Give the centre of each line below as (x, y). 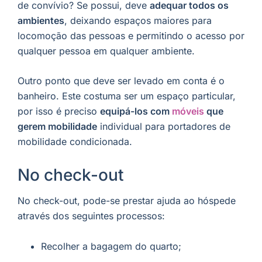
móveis (188, 111)
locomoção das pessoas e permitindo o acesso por (131, 35)
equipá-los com (136, 111)
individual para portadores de (164, 127)
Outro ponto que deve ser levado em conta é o (121, 81)
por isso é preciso (59, 111)
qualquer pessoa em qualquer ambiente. (106, 51)
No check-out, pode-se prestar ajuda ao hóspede (127, 201)
